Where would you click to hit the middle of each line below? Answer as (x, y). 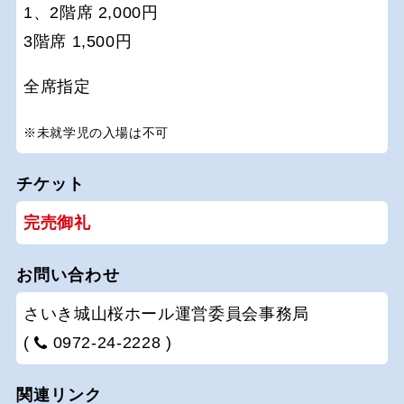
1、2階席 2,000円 (91, 12)
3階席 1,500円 (78, 41)
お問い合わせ (68, 275)
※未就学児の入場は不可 (96, 132)
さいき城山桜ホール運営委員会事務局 (166, 313)
